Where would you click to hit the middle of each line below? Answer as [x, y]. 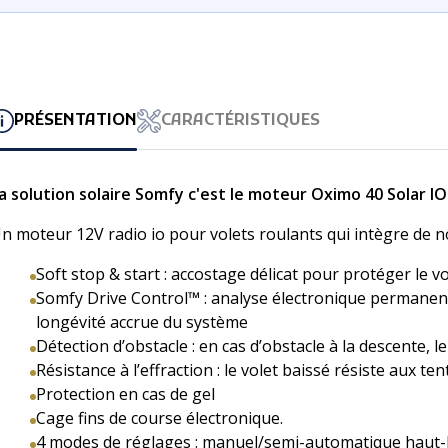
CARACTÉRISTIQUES [240, 121]
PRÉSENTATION [75, 121]
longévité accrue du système [142, 322]
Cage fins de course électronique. [159, 418]
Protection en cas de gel [125, 394]
